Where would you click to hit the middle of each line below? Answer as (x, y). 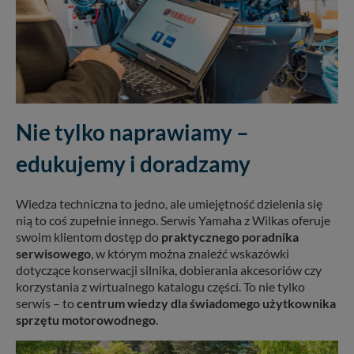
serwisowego (53, 253)
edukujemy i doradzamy (133, 163)
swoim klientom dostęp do (88, 236)
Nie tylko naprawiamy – (132, 132)
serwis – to (46, 303)
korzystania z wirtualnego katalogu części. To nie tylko (160, 286)
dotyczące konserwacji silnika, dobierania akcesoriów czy (169, 269)
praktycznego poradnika (230, 236)
